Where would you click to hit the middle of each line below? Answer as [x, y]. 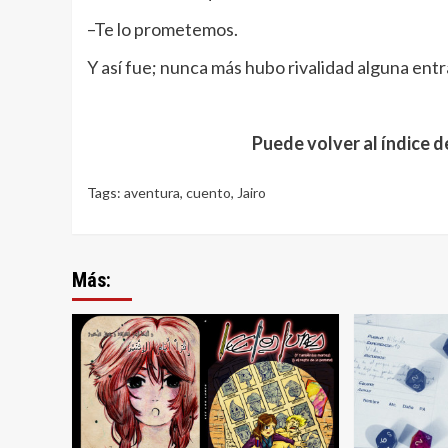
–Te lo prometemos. [162, 29]
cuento [208, 193]
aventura [152, 193]
